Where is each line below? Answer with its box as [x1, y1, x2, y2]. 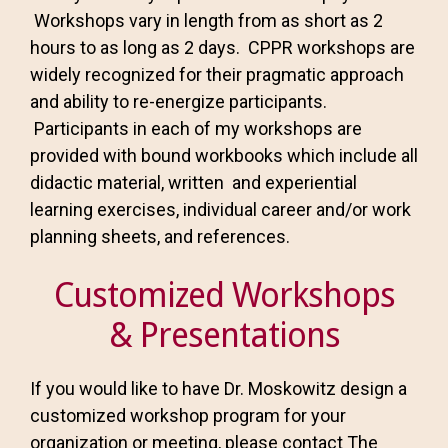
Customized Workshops [53, 275, 395, 315]
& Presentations [108, 315, 340, 355]
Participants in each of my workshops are [30, 118, 362, 139]
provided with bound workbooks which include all [30, 145, 418, 166]
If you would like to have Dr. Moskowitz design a [30, 378, 407, 399]
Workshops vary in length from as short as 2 [30, 10, 383, 31]
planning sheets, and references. [30, 226, 290, 247]
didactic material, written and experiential [30, 172, 357, 193]
